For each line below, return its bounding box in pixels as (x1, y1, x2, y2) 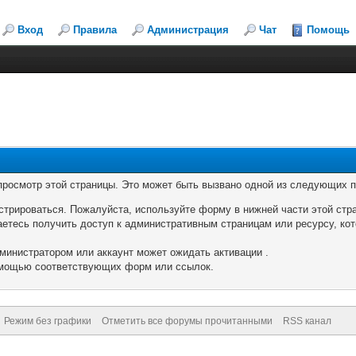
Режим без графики (3, 315, 91, 327)
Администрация (147, 24, 230, 36)
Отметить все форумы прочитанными (101, 315, 273, 327)
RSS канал (282, 315, 331, 327)
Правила (73, 24, 118, 36)
